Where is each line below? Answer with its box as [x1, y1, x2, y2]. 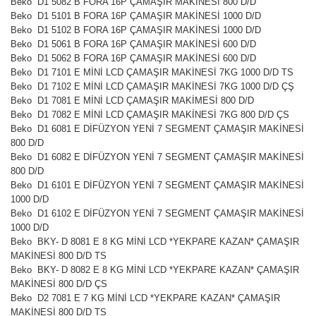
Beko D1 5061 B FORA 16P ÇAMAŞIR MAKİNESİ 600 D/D [11, 39, 256, 50]
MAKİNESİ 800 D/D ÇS [11, 279, 107, 290]
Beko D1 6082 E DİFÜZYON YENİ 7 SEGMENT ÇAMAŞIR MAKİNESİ [11, 152, 304, 163]
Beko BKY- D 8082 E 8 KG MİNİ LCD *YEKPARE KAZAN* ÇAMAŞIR [11, 265, 299, 276]
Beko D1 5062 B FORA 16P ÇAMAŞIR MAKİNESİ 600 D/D [11, 53, 256, 64]
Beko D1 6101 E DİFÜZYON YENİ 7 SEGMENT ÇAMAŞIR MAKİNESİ [11, 180, 304, 191]
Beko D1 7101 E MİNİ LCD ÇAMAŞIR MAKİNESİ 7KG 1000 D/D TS [11, 67, 293, 78]
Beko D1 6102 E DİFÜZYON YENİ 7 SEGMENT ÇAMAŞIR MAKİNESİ [11, 208, 304, 219]
